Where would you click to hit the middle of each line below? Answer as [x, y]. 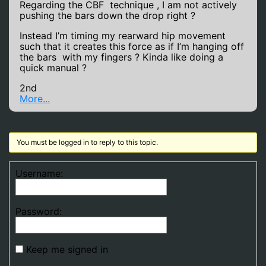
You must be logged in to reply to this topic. [87, 142]
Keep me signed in [67, 249]
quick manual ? [53, 68]
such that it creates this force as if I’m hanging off [132, 46]
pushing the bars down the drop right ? [107, 15]
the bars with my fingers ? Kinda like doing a [121, 57]
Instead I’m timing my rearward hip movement [124, 36]
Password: [39, 211]
